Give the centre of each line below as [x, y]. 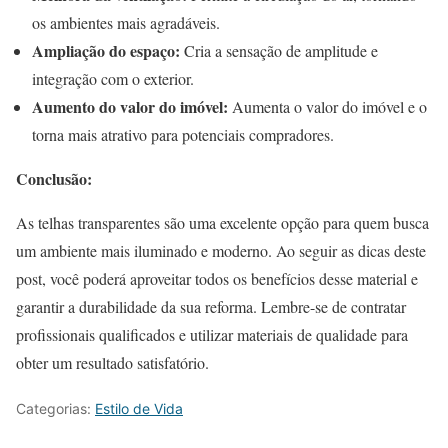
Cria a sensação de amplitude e [279, 50]
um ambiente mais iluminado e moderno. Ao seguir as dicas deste [221, 250]
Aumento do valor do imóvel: [130, 106]
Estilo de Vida [139, 408]
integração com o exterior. [113, 78]
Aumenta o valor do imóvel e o [327, 106]
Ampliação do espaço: [106, 50]
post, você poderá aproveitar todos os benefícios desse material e [217, 278]
